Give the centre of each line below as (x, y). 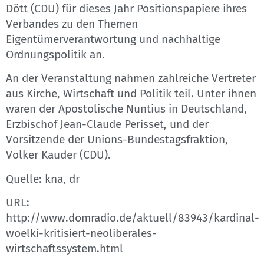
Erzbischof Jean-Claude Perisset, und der (107, 124)
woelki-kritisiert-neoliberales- (81, 233)
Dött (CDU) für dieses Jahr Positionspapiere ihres (126, 9)
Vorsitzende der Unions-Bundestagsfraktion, (117, 140)
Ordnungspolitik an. (55, 55)
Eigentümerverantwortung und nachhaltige (113, 39)
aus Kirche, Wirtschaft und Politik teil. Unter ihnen (131, 94)
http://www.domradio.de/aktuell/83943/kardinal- (133, 218)
